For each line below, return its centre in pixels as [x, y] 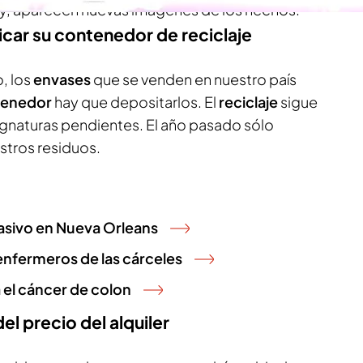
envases [63, 79]
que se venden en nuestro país [195, 79]
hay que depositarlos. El [137, 102]
